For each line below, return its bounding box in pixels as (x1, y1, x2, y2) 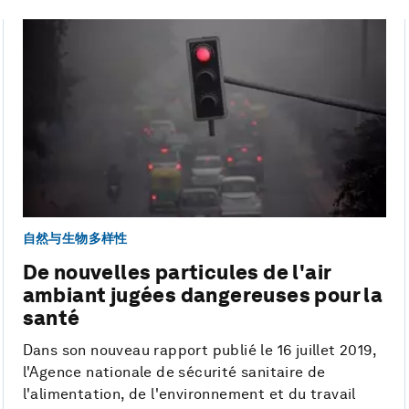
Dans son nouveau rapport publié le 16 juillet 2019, (22, 341, 377, 359)
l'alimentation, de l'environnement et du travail (22, 384, 356, 403)
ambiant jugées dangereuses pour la (22, 282, 383, 307)
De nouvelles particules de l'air (22, 259, 331, 284)
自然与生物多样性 (22, 231, 128, 246)
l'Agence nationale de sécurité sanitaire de (22, 362, 326, 381)
